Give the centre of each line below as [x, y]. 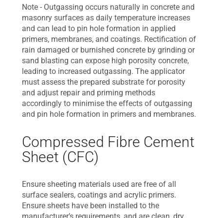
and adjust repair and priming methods [89, 93]
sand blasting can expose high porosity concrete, [105, 61]
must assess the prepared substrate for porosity [104, 82]
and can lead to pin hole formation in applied [99, 28]
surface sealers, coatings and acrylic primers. [99, 195]
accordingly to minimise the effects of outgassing [107, 103]
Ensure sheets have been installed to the [91, 206]
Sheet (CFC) [60, 157]
